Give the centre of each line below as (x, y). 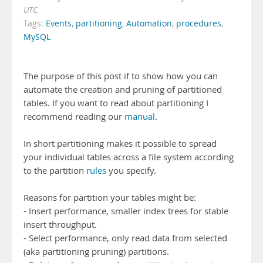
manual (140, 117)
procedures (199, 23)
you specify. (131, 171)
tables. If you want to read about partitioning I (116, 103)
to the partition (55, 171)
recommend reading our (74, 117)
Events (59, 23)
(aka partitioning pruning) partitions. (96, 252)
